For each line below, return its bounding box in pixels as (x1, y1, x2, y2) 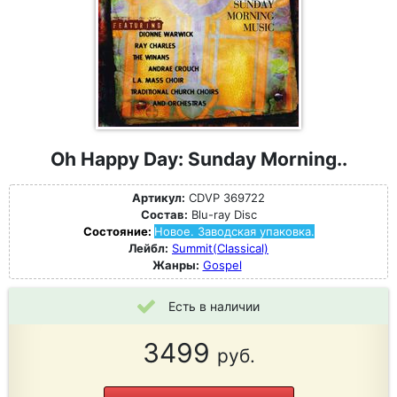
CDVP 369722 (185, 191, 265, 205)
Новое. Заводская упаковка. (153, 224, 315, 238)
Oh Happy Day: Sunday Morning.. (50, 148, 347, 170)
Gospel (202, 258, 242, 272)
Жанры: (152, 258, 199, 272)
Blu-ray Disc (187, 207, 257, 222)
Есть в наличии (168, 299, 260, 314)
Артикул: (132, 191, 185, 205)
